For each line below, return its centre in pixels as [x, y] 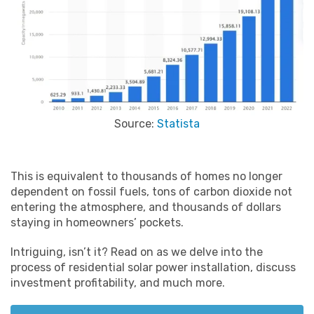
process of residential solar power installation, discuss [153, 268]
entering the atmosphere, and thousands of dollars [146, 207]
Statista [178, 124]
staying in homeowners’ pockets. [97, 223]
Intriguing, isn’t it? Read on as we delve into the [137, 252]
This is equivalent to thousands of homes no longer [146, 177]
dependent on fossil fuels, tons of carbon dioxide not [151, 192]
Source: [136, 124]
